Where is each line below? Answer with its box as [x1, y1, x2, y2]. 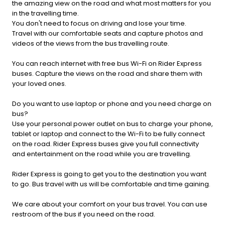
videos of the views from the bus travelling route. [12, 39, 169, 49]
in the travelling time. [12, 9, 79, 19]
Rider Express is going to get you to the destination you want [12, 169, 206, 179]
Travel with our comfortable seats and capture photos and [12, 29, 203, 39]
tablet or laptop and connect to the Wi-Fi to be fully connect [12, 129, 205, 139]
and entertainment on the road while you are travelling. [12, 149, 191, 159]
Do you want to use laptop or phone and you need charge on [12, 99, 211, 109]
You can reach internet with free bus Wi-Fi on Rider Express [12, 59, 202, 69]
